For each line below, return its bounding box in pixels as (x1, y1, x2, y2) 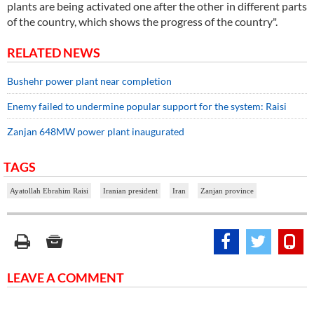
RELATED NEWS (7, 45, 100, 61)
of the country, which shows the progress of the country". (7, 15, 278, 29)
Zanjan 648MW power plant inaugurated (7, 125, 184, 138)
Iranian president (103, 186, 158, 196)
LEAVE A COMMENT (7, 270, 124, 286)
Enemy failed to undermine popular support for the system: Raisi (7, 100, 287, 113)
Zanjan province (200, 186, 254, 196)
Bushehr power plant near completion (7, 75, 172, 88)
